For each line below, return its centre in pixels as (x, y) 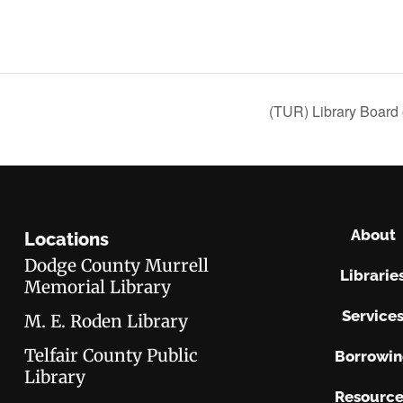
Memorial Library (98, 287)
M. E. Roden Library (107, 321)
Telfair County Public (112, 355)
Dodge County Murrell (117, 265)
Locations (67, 239)
